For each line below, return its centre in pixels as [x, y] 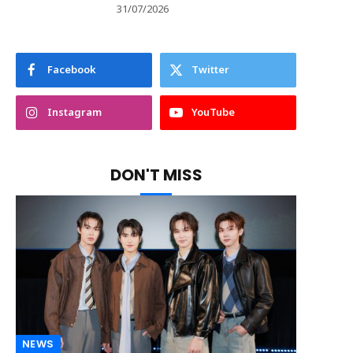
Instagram [74, 113]
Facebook [72, 70]
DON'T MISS [156, 175]
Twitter [210, 70]
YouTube [213, 113]
